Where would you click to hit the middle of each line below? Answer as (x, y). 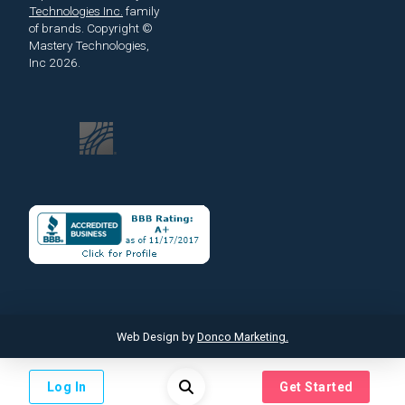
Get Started (316, 387)
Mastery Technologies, (89, 46)
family (142, 11)
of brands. (58, 28)
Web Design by (157, 336)
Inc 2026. (56, 63)
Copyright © (120, 28)
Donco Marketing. (243, 336)
